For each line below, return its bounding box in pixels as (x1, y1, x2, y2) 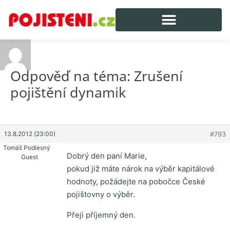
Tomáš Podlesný (3, 144, 50, 152)
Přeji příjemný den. (67, 210, 136, 220)
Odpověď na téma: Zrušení (10, 66, 183, 85)
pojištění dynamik (10, 82, 126, 102)
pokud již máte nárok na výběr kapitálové (67, 164, 215, 174)
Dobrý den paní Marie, (67, 151, 147, 161)
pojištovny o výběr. (67, 189, 135, 200)
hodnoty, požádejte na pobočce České (67, 177, 205, 187)
